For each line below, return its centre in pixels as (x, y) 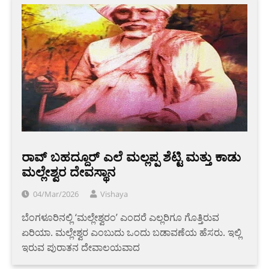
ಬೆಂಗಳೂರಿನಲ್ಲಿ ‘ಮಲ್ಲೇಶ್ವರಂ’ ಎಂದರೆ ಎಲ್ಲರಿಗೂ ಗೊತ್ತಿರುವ (120, 217)
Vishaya (114, 194)
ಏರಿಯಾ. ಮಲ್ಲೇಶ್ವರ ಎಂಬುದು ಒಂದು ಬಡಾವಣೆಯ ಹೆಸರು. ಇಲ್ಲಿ (131, 232)
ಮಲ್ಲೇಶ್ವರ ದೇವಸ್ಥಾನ (68, 172)
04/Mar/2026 (56, 194)
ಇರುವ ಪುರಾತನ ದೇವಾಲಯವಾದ (81, 247)
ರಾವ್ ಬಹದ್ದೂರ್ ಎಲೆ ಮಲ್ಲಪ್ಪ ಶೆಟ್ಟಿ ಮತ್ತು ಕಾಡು (131, 157)
